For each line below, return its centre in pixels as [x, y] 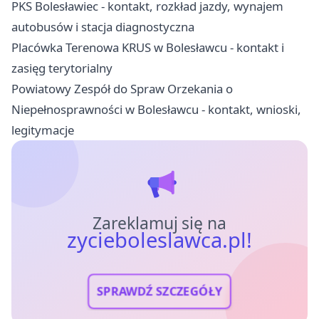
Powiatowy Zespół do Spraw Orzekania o [122, 88]
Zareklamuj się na [159, 223]
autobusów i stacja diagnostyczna [103, 26]
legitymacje [43, 130]
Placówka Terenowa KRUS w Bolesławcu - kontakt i [148, 47]
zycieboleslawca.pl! [159, 240]
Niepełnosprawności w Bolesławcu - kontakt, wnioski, [156, 109]
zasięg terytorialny [62, 68]
